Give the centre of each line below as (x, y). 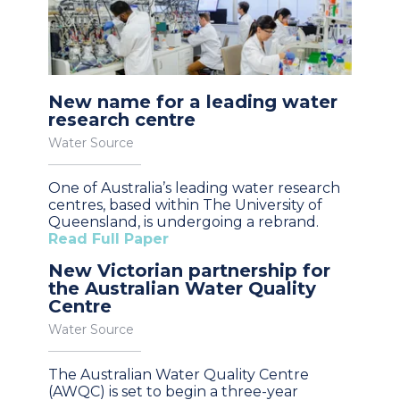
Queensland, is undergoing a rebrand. (183, 221)
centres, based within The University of (185, 204)
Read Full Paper (108, 238)
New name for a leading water (193, 101)
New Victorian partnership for (189, 270)
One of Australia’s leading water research (194, 187)
